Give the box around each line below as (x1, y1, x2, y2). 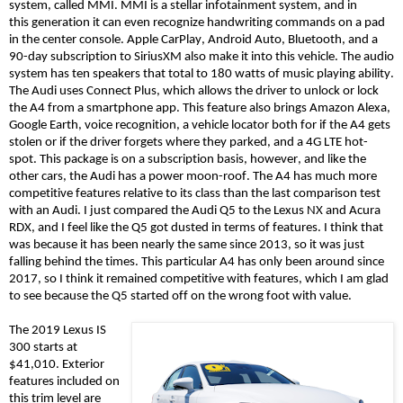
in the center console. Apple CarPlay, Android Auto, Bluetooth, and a (9, 32, 378, 47)
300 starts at (9, 340, 77, 354)
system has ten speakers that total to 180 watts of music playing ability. (9, 67, 394, 81)
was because (9, 237, 80, 252)
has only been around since (235, 255, 384, 269)
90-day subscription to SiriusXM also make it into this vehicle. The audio (9, 49, 394, 64)
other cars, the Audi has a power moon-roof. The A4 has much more (9, 169, 377, 184)
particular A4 (166, 255, 235, 269)
